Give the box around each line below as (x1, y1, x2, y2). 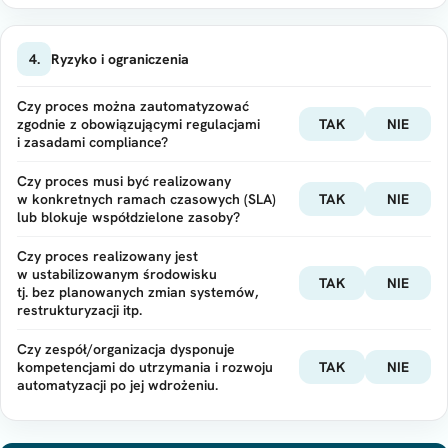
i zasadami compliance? (17, 133, 168, 151)
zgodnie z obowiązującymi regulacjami (17, 115, 260, 133)
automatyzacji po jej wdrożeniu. (17, 376, 218, 394)
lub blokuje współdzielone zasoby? (17, 208, 240, 226)
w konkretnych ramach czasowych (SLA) (17, 190, 276, 208)
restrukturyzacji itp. (17, 301, 142, 319)
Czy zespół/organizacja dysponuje (17, 340, 235, 358)
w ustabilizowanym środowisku (17, 265, 217, 283)
